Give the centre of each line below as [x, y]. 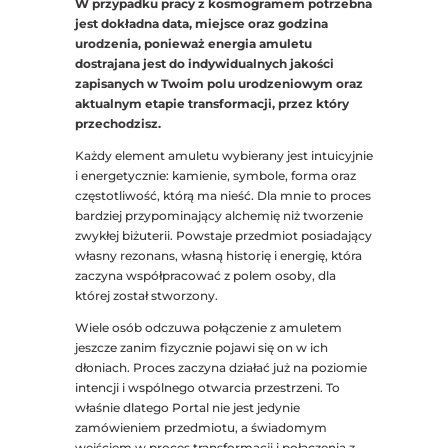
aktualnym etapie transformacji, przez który [211, 104]
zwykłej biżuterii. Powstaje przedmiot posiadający [223, 236]
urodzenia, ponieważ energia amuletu [193, 44]
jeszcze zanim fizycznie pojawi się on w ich [201, 348]
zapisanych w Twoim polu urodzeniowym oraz [218, 84]
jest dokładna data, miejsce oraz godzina [201, 24]
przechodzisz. [117, 124]
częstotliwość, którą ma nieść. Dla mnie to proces [222, 196]
